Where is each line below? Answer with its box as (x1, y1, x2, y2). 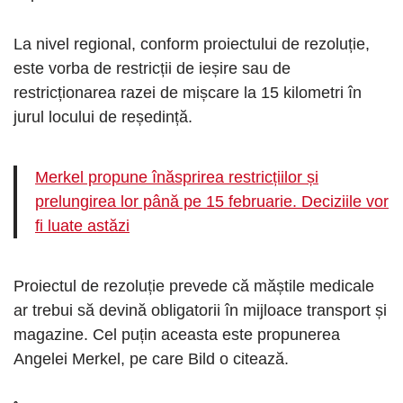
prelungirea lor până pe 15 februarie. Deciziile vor (35, 193, 389, 211)
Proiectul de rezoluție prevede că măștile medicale (13, 277, 374, 296)
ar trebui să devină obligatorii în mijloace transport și (13, 301, 387, 320)
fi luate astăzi (35, 217, 130, 236)
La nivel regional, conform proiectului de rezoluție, (13, 35, 370, 54)
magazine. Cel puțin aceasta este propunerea (13, 326, 340, 345)
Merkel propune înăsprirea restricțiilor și (35, 168, 318, 187)
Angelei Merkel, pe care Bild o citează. (13, 350, 289, 369)
